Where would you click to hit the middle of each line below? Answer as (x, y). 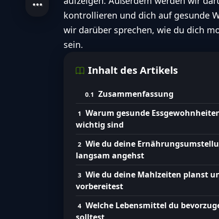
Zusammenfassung (136, 94)
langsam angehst (110, 156)
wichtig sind (100, 125)
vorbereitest (99, 186)
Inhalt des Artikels (133, 70)
